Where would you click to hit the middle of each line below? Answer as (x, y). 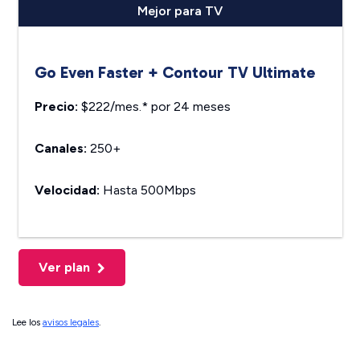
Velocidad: (67, 190)
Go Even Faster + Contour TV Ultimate (174, 73)
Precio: (56, 107)
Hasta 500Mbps (147, 190)
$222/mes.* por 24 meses (154, 107)
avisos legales (71, 323)
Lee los (27, 323)
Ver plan (65, 268)
